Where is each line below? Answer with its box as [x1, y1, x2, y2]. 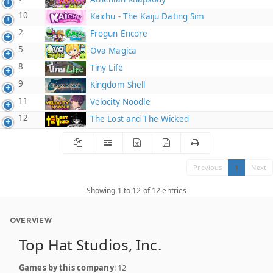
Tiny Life [87, 62, 123, 74]
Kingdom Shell [87, 79, 146, 91]
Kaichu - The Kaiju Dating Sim [87, 11, 205, 23]
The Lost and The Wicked [87, 113, 189, 125]
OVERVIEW [10, 215, 52, 225]
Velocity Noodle [87, 96, 151, 108]
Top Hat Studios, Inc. [19, 234, 161, 255]
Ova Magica [87, 45, 137, 57]
